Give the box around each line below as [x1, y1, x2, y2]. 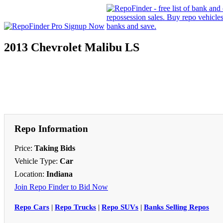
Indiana [46, 169, 73, 178]
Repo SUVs [102, 203, 138, 211]
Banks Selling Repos [144, 203, 209, 211]
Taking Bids [34, 143, 75, 152]
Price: [14, 143, 34, 152]
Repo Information [14, 123, 88, 134]
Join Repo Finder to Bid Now [14, 182, 108, 191]
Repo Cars [14, 203, 49, 211]
